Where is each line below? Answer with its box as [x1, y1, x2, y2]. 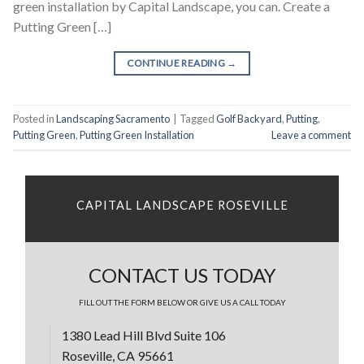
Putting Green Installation [80, 128, 194, 141]
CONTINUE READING [127, 56, 227, 69]
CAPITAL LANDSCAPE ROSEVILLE [76, 197, 288, 212]
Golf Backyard [216, 111, 282, 125]
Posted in [13, 111, 56, 125]
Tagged [180, 111, 216, 125]
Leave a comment [271, 128, 351, 141]
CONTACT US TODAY [88, 263, 276, 288]
